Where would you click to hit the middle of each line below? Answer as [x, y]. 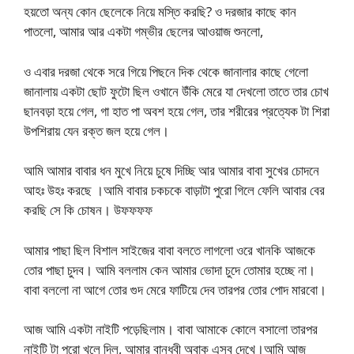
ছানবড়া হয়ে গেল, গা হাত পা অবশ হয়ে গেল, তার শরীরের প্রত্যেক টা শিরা [177, 111]
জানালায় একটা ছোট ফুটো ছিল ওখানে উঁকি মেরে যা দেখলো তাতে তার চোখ [176, 91]
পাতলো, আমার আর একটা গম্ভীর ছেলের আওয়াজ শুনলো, [143, 32]
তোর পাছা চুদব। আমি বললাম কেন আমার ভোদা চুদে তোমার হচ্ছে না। [169, 269]
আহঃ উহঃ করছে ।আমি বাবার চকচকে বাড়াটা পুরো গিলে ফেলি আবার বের [174, 190]
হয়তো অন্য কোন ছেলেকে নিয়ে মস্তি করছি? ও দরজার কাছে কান [160, 12]
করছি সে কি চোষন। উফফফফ [88, 210]
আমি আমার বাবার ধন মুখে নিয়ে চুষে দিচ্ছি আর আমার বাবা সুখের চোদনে [171, 171]
